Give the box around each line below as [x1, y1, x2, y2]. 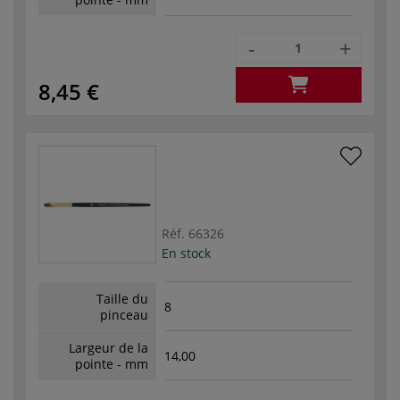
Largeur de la [69, 338, 148, 356]
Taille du [96, 289, 148, 307]
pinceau [100, 305, 148, 323]
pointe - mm [75, 354, 148, 372]
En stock [162, 244, 211, 262]
